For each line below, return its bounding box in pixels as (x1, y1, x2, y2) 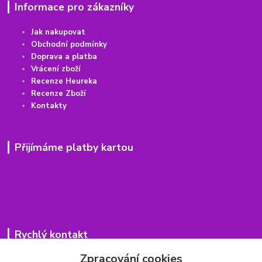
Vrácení (31, 63, 60, 74)
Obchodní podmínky (31, 39, 108, 50)
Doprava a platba (31, 51, 98, 62)
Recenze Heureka (31, 75, 98, 87)
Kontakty (31, 100, 67, 111)
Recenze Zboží (31, 88, 87, 99)
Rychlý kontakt (14, 227, 88, 242)
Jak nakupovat (31, 26, 86, 37)
